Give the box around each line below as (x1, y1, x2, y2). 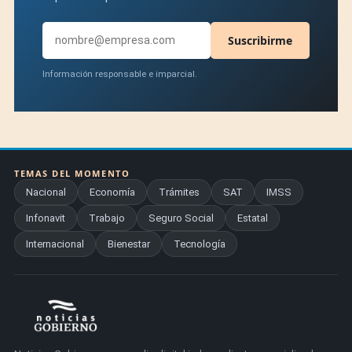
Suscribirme (228, 32, 292, 48)
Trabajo (89, 211, 125, 224)
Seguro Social (148, 211, 214, 224)
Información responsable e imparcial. (42, 68, 197, 79)
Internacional (26, 237, 84, 250)
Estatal (237, 211, 268, 224)
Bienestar (108, 237, 150, 250)
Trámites (159, 185, 200, 198)
